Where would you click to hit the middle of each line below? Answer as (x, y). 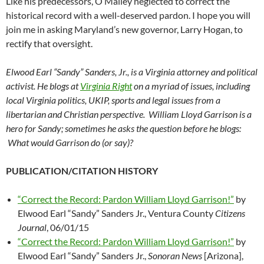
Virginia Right (106, 85)
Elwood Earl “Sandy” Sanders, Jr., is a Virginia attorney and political (132, 71)
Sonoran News (176, 255)
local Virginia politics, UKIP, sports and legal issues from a (113, 100)
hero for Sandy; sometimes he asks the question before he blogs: (123, 128)
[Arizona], (224, 255)
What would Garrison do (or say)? (70, 142)
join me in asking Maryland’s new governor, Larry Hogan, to (124, 29)
